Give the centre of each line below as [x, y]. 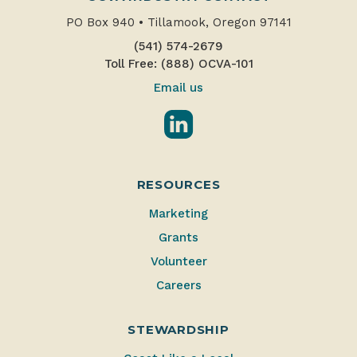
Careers [178, 285]
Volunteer [178, 261]
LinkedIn [219, 117]
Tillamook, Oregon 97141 [217, 22]
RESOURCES [178, 184]
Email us [178, 87]
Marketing [178, 213]
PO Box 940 [102, 22]
